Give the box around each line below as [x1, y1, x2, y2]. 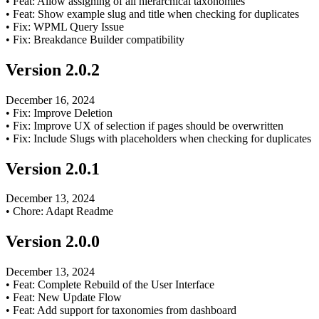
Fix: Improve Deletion [13, 106, 113, 119]
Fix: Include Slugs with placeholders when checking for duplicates [13, 132, 311, 145]
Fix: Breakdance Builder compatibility [13, 33, 184, 46]
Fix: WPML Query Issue [13, 20, 124, 33]
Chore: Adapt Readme [13, 205, 113, 218]
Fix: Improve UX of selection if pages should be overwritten [13, 119, 283, 132]
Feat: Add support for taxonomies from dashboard [13, 304, 236, 317]
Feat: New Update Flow [13, 291, 122, 304]
